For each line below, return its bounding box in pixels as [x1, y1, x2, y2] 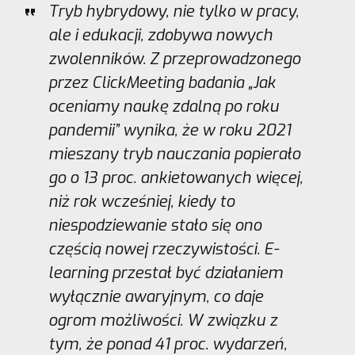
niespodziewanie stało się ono [48, 215, 261, 237]
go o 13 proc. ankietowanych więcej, [48, 167, 303, 189]
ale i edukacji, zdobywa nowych [48, 25, 273, 47]
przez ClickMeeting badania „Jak [48, 72, 276, 94]
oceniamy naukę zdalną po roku [48, 96, 279, 118]
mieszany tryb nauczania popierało [48, 143, 300, 166]
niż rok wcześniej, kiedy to [48, 191, 235, 213]
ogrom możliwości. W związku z [48, 310, 277, 332]
